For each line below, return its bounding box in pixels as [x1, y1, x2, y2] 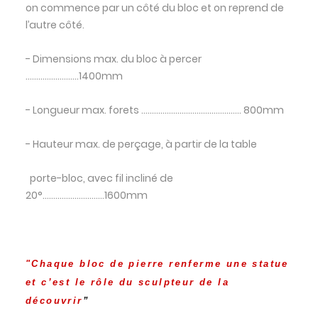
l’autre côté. [25, 17, 84, 32]
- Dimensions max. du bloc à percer [25, 51, 202, 66]
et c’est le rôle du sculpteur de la [25, 276, 229, 287]
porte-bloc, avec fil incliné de [25, 170, 173, 185]
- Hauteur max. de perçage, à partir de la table [25, 136, 257, 151]
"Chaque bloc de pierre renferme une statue [25, 258, 289, 269]
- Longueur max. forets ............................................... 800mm [25, 102, 284, 117]
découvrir [25, 295, 83, 306]
